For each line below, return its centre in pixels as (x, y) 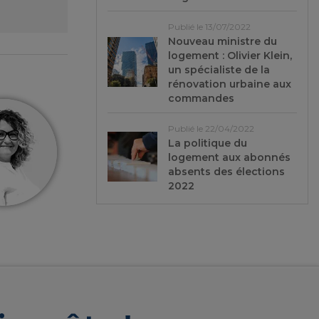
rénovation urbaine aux (229, 84)
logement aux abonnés (229, 157)
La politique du (207, 143)
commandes (201, 98)
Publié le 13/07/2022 (209, 27)
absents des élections (226, 172)
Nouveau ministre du (222, 41)
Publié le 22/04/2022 (211, 129)
